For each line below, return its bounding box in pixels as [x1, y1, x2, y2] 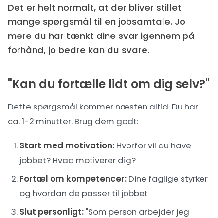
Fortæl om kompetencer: [19, 173, 127, 184]
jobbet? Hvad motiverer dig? [19, 154, 136, 166]
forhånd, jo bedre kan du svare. [8, 44, 149, 56]
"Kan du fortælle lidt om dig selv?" [8, 76, 210, 92]
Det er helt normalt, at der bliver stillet [8, 1, 182, 14]
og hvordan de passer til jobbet [19, 187, 148, 199]
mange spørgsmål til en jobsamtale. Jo [8, 16, 185, 28]
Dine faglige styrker [127, 173, 208, 184]
